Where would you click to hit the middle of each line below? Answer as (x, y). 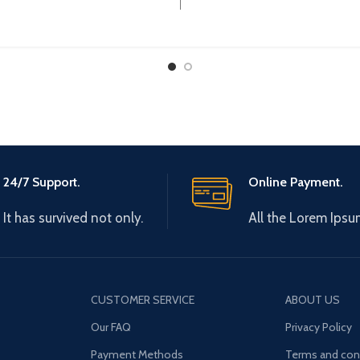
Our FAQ (110, 327)
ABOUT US (313, 299)
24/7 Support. (41, 182)
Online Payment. (296, 182)
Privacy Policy (319, 327)
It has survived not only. (73, 217)
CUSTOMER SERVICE (142, 299)
